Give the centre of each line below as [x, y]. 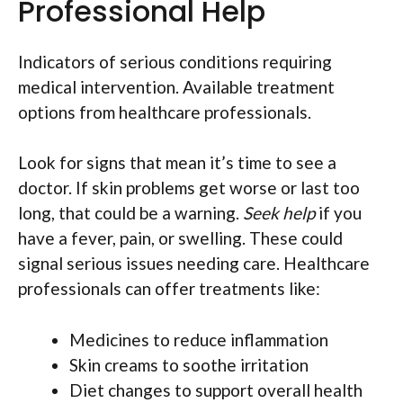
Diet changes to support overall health [216, 390]
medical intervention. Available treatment [176, 86]
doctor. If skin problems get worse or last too [189, 188]
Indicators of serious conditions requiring [175, 61]
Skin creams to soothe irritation [189, 364]
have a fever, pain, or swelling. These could [180, 238]
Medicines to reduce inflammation [199, 339]
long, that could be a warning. [130, 213]
